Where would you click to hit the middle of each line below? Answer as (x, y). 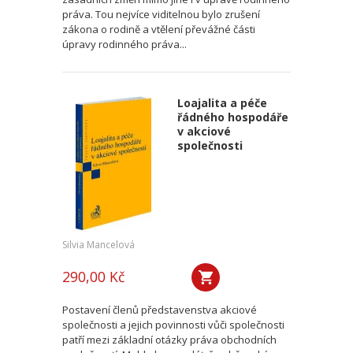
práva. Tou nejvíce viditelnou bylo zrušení (161, 14)
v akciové (204, 131)
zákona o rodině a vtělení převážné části (159, 29)
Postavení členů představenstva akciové (160, 310)
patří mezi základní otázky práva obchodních (169, 340)
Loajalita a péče (222, 103)
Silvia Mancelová (98, 245)
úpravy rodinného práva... (124, 44)
